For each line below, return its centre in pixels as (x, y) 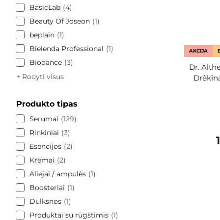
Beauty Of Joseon (60, 21)
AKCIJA (198, 51)
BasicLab (45, 7)
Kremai (42, 160)
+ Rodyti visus (40, 76)
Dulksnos (45, 201)
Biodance (46, 62)
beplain (42, 35)
